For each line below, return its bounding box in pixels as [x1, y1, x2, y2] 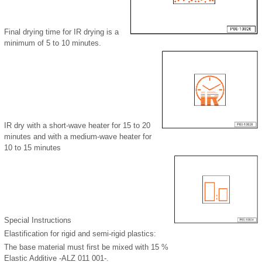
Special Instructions [4, 216, 71, 225]
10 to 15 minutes [4, 143, 61, 153]
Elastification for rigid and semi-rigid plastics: [4, 229, 156, 239]
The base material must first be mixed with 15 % [4, 243, 168, 252]
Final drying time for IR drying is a [4, 27, 119, 37]
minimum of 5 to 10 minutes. [4, 39, 101, 48]
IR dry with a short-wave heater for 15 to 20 [4, 121, 150, 130]
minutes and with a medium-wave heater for [4, 132, 151, 142]
